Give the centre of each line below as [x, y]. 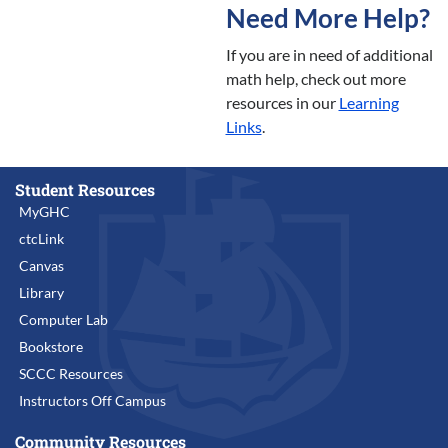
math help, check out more [315, 79]
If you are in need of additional [329, 55]
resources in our [282, 103]
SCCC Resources [71, 374]
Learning [368, 103]
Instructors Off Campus [92, 401]
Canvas [41, 266]
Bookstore [51, 347]
